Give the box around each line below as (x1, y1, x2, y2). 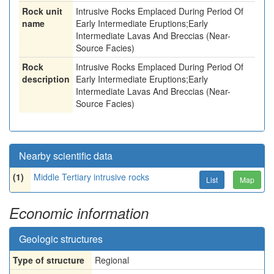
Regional (95, 254, 129, 266)
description (22, 73, 70, 85)
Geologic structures (19, 232, 103, 246)
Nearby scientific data (19, 149, 113, 163)
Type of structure (13, 254, 84, 266)
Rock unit (22, 5, 62, 17)
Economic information (9, 202, 149, 223)
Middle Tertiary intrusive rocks (34, 171, 149, 183)
